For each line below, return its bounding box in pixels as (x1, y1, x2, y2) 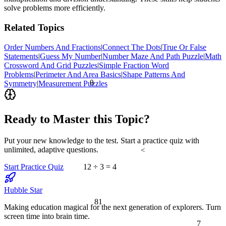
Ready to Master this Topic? (4, 112, 150, 126)
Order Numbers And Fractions (4, 42, 101, 51)
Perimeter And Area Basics (35, 70, 121, 79)
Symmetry (4, 79, 37, 88)
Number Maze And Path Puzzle (102, 51, 203, 61)
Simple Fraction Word (99, 61, 169, 70)
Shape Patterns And (123, 70, 185, 79)
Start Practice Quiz (4, 162, 64, 171)
